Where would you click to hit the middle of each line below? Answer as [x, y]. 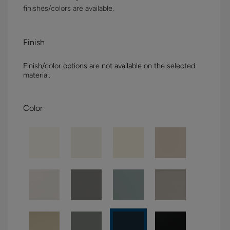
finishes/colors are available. [69, 8]
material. [37, 75]
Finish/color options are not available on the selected [109, 65]
